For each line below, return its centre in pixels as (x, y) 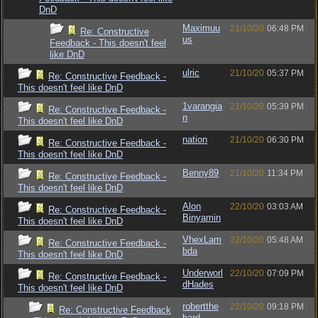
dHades (198, 284)
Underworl (203, 273)
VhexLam (202, 240)
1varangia (202, 106)
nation (195, 139)
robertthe (201, 306)
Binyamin (202, 218)
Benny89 (201, 173)
